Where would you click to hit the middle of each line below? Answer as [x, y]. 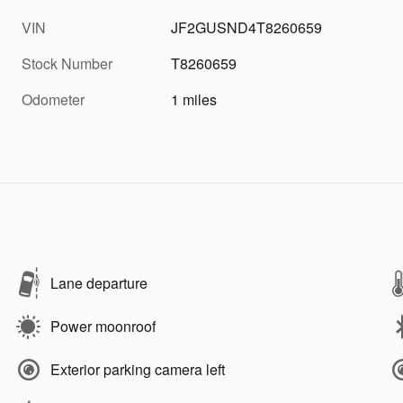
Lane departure [99, 283]
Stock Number [67, 64]
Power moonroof [103, 327]
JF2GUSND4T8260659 [247, 28]
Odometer [53, 100]
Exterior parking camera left [138, 370]
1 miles [194, 100]
